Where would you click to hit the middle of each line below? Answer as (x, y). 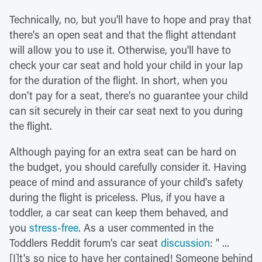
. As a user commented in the (146, 228)
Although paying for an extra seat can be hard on (123, 152)
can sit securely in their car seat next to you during (126, 111)
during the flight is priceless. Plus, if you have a (117, 197)
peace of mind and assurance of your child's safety (126, 182)
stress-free (54, 228)
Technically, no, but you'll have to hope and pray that (130, 20)
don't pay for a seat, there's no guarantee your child (129, 96)
